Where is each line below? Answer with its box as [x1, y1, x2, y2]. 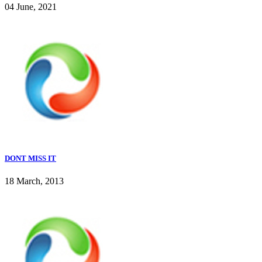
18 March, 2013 [5, 175, 64, 186]
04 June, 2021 [5, 2, 57, 12]
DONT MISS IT [5, 153, 56, 163]
